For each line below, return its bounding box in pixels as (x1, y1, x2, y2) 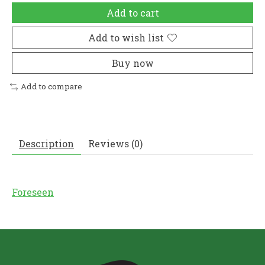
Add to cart (106, 7, 159, 20)
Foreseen (12, 186, 54, 199)
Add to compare (20, 81, 82, 92)
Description (19, 137, 74, 150)
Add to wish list (88, 31, 164, 44)
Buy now (111, 57, 154, 70)
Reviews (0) (88, 137, 143, 150)
